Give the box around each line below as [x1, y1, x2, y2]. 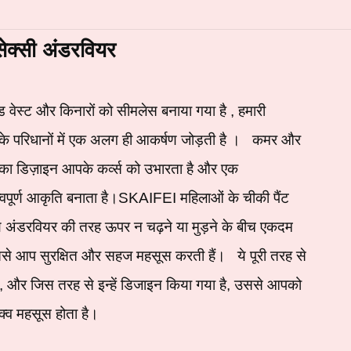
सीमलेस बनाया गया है [116, 102, 226, 119]
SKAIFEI [118, 189, 176, 206]
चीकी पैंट [242, 189, 289, 206]
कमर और [251, 131, 301, 148]
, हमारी [230, 102, 266, 119]
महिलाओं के [179, 189, 239, 206]
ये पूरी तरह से [237, 247, 306, 264]
